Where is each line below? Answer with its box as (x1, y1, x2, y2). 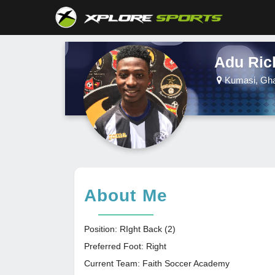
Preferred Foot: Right (84, 241, 166, 251)
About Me (84, 186, 168, 205)
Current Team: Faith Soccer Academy (84, 258, 230, 268)
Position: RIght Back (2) (84, 224, 176, 234)
